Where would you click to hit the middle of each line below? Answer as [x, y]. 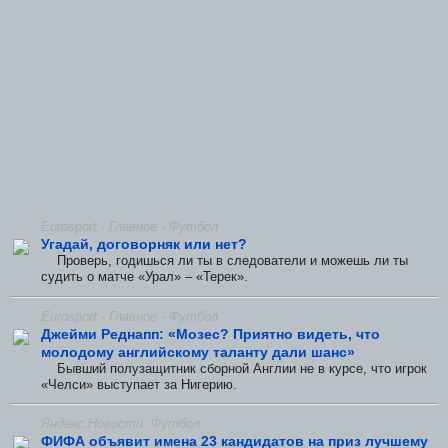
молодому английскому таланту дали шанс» [198, 351]
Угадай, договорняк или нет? [144, 243]
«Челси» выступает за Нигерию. [139, 384]
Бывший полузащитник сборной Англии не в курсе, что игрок [234, 368]
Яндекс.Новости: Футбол [120, 424]
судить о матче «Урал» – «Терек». [144, 276]
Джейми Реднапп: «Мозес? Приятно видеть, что [210, 333]
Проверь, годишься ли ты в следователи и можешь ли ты [224, 260]
